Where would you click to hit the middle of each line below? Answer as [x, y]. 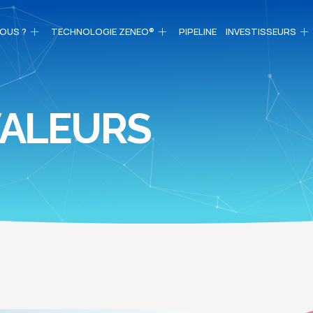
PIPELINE [198, 32]
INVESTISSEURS [261, 32]
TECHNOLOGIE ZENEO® [103, 32]
